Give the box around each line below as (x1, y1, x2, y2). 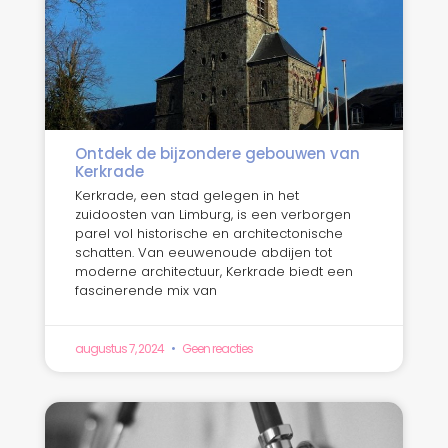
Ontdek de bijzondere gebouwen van (74, 142, 360, 164)
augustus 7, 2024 (74, 339, 166, 357)
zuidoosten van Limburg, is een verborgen (74, 204, 351, 224)
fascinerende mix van (74, 280, 217, 300)
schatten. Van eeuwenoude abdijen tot (74, 242, 332, 262)
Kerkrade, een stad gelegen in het (74, 185, 299, 205)
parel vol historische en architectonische (74, 223, 343, 243)
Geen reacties (179, 339, 253, 357)
